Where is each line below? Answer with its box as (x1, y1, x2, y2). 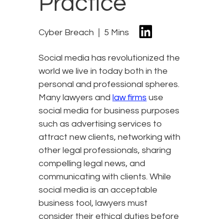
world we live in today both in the (39, 66, 168, 76)
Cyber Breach (39, 27, 94, 37)
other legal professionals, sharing (39, 146, 171, 155)
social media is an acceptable (39, 185, 157, 195)
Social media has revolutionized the (39, 53, 180, 63)
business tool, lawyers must (39, 198, 148, 208)
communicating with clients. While (39, 172, 171, 182)
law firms (112, 93, 147, 103)
